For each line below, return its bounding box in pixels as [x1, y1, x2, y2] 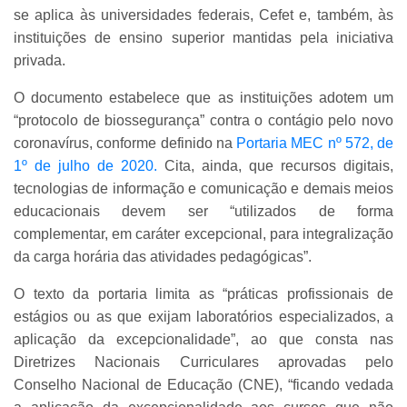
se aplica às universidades [14, 6, 198, 23]
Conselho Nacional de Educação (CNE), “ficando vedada [14, 376, 393, 392]
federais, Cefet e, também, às [197, 6, 393, 23]
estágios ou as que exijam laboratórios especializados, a [14, 308, 393, 324]
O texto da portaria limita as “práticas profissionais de [14, 285, 393, 302]
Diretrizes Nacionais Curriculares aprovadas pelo [14, 353, 393, 370]
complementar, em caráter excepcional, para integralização [14, 225, 393, 242]
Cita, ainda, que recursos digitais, [157, 157, 393, 174]
